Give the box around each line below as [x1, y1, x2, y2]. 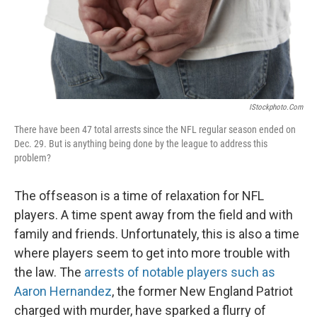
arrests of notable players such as [84, 265, 275, 279]
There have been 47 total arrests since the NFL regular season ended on [14, 124, 296, 135]
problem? [14, 152, 51, 163]
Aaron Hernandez [14, 284, 112, 299]
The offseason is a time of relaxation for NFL [14, 188, 264, 203]
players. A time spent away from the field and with [14, 207, 293, 222]
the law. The [14, 265, 84, 279]
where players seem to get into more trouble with [14, 246, 290, 260]
